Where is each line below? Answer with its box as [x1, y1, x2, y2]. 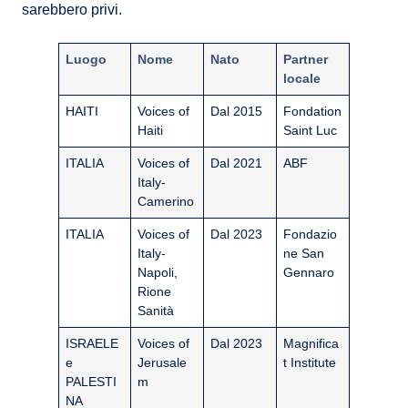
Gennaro [283, 265, 335, 280]
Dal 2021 [210, 156, 263, 171]
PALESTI [66, 374, 117, 390]
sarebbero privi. [22, 2, 122, 18]
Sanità [138, 303, 175, 319]
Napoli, [138, 265, 178, 280]
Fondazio [283, 227, 338, 242]
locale [283, 71, 321, 87]
